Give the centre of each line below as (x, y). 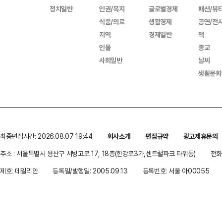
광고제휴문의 (200, 136)
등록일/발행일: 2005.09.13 (90, 171)
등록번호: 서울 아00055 (176, 171)
